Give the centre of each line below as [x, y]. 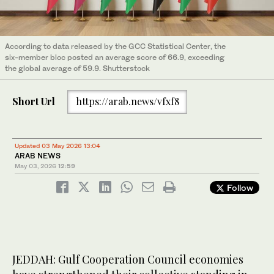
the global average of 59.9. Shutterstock [77, 68]
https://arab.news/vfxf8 [127, 102]
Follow [239, 188]
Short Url [34, 102]
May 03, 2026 [35, 166]
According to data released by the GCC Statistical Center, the [115, 46]
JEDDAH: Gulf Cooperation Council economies [128, 260]
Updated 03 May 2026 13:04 [57, 146]
